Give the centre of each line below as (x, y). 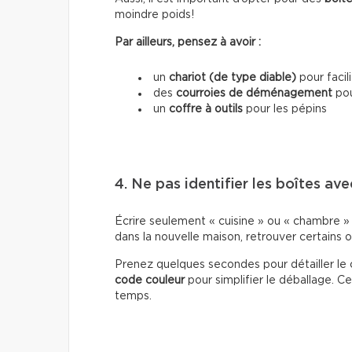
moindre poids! (154, 15)
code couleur (150, 280)
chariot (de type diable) (233, 77)
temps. (133, 296)
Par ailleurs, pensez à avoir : (188, 42)
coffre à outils (206, 109)
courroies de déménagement (254, 93)
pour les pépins (285, 109)
